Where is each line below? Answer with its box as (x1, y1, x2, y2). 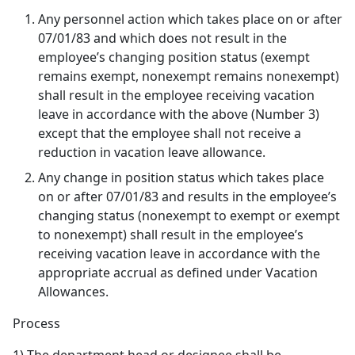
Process (13, 315, 60, 332)
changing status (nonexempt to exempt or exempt (38, 207, 340, 224)
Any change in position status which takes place (38, 169, 324, 186)
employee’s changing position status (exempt (38, 48, 310, 66)
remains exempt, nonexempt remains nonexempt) (38, 67, 339, 85)
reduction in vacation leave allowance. (38, 143, 265, 161)
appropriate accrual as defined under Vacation (38, 264, 318, 281)
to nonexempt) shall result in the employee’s (38, 226, 303, 243)
